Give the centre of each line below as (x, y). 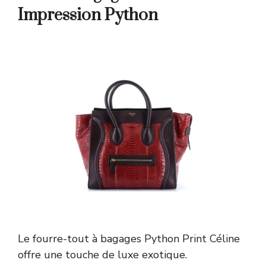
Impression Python (88, 15)
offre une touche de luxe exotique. (102, 254)
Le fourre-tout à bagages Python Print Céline (129, 238)
